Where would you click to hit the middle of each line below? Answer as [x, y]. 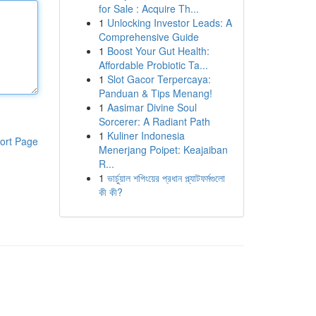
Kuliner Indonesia [146, 135]
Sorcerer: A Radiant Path [154, 121]
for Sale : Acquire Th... [148, 8]
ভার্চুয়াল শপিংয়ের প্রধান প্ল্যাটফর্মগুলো [166, 178]
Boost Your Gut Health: [158, 51]
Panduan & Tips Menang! [155, 93]
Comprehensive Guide [148, 37]
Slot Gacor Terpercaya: [159, 79]
